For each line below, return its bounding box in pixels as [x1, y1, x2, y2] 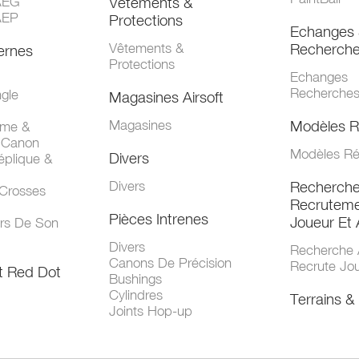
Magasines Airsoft [109, 88, 224, 107]
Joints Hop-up [109, 303, 193, 320]
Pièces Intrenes [109, 210, 209, 228]
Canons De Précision [109, 255, 232, 272]
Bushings [109, 271, 163, 288]
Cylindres [109, 287, 163, 304]
